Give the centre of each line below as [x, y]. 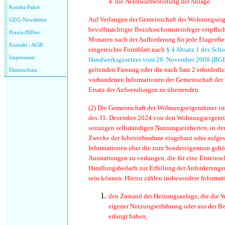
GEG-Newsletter [28, 20]
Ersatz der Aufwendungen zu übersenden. [144, 90]
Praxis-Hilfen [24, 32]
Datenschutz [23, 70]
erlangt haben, [128, 216]
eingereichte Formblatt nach [127, 49]
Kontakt [18, 45]
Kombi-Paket [24, 7]
